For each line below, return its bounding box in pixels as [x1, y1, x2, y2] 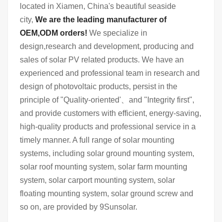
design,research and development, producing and [20, 42, 194, 51]
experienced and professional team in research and [20, 68, 200, 77]
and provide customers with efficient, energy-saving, [20, 109, 201, 117]
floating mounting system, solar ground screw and [20, 189, 193, 198]
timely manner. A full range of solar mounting [20, 135, 174, 144]
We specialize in [89, 28, 147, 37]
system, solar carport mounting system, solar [20, 175, 175, 184]
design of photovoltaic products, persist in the [20, 82, 177, 91]
